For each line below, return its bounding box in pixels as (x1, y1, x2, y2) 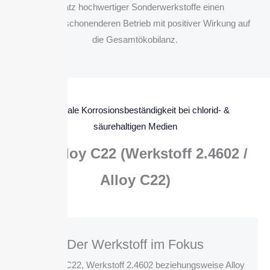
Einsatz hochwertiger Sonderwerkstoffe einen (46, 2, 224, 13)
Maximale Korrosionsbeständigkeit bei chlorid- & (40, 105, 230, 116)
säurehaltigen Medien (93, 121, 177, 132)
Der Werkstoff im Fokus (66, 237, 204, 253)
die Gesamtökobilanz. (92, 34, 178, 45)
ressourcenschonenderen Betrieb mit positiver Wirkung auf (20, 18, 250, 29)
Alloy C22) (99, 172, 171, 189)
